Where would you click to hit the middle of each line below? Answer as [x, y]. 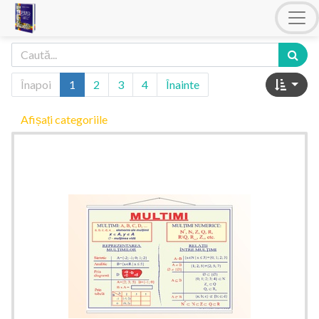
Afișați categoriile [64, 119]
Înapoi [36, 84]
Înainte [183, 84]
